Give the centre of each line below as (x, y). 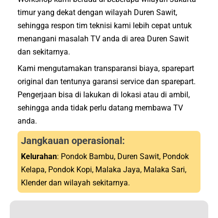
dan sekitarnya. (44, 52)
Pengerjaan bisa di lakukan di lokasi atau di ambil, (104, 95)
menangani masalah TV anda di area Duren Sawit (103, 39)
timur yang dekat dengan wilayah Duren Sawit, (97, 13)
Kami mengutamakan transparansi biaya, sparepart (106, 69)
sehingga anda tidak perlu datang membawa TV (100, 108)
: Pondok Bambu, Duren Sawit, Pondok (123, 156)
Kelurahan (39, 156)
